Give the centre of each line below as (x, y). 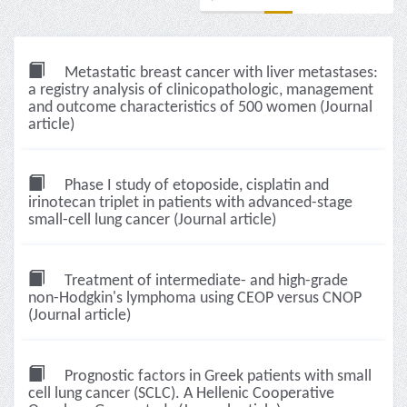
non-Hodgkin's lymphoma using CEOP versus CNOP (195, 298)
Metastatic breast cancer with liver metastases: (219, 73)
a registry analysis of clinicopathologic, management (201, 90)
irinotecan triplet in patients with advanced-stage (190, 203)
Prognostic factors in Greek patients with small (216, 377)
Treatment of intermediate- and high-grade (204, 281)
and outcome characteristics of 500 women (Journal (200, 108)
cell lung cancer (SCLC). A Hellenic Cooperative (181, 394)
